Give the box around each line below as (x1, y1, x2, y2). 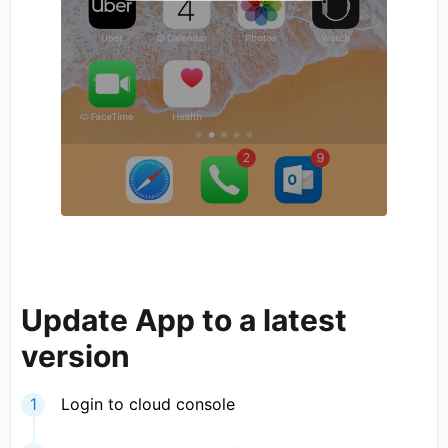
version (21, 338, 137, 375)
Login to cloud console (61, 394, 235, 415)
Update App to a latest (21, 302, 347, 339)
